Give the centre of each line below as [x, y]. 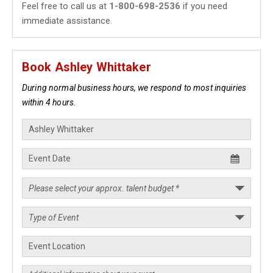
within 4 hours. [49, 102]
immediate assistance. [67, 21]
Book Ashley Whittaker [87, 67]
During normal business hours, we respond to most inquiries [134, 88]
